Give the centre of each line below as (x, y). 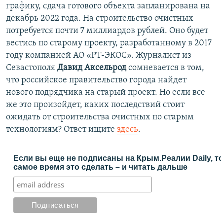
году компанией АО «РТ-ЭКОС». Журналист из (99, 55)
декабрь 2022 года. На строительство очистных (100, 18)
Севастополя (32, 68)
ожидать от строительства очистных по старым (100, 117)
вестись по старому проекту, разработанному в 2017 (109, 43)
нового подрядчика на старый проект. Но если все (106, 92)
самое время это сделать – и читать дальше (100, 167)
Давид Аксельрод (92, 68)
